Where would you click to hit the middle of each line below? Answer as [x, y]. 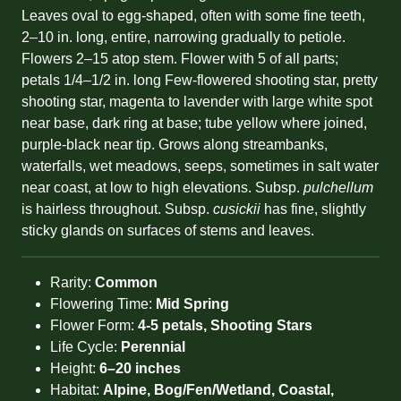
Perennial [153, 347]
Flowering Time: [103, 304]
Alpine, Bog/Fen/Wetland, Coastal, [218, 390]
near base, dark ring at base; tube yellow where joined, [194, 124]
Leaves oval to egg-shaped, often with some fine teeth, [193, 16]
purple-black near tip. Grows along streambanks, [175, 145]
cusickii [237, 209]
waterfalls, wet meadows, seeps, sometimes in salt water [200, 166]
